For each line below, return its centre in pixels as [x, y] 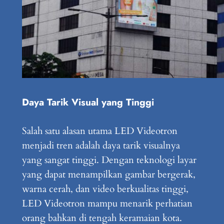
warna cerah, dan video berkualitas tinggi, [105, 189]
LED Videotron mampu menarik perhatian [107, 204]
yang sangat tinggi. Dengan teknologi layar [109, 160]
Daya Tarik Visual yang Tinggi [88, 102]
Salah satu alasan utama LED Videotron [99, 131]
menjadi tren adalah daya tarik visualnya [101, 146]
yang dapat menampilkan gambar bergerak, [108, 175]
